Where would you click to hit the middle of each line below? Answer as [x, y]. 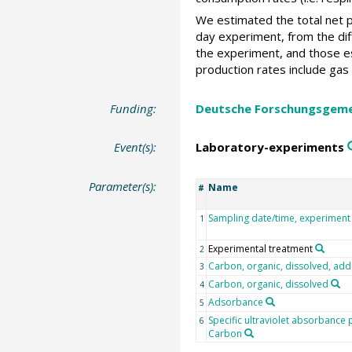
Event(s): [136, 147]
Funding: [134, 108]
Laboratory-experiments [269, 147]
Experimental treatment [260, 248]
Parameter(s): [123, 186]
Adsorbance [235, 302]
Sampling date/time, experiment [279, 218]
